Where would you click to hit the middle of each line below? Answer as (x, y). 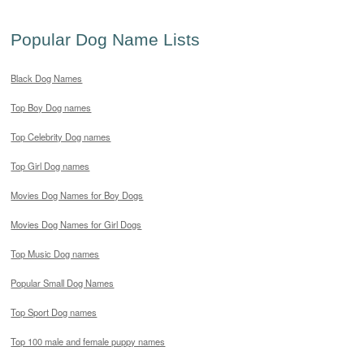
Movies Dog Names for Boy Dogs (77, 195)
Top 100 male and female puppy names (88, 342)
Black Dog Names (47, 78)
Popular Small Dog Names (63, 283)
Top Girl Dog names (50, 166)
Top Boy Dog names (51, 108)
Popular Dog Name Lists (106, 39)
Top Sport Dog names (54, 312)
